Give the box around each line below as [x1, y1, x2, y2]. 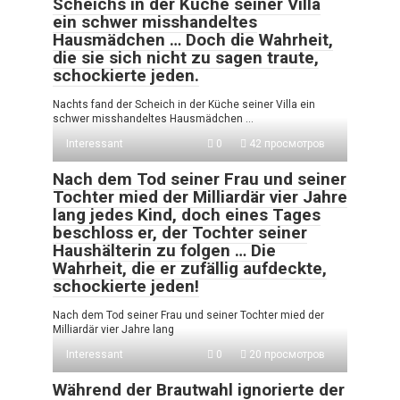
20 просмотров [246, 347, 325, 361]
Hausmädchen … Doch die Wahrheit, [53, 29, 333, 50]
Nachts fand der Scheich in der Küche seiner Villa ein [53, 97, 315, 111]
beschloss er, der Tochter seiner [53, 221, 307, 243]
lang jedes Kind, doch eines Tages [53, 204, 321, 225]
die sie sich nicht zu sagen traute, [53, 46, 319, 68]
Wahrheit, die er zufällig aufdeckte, [53, 257, 327, 279]
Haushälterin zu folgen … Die [53, 239, 276, 261]
